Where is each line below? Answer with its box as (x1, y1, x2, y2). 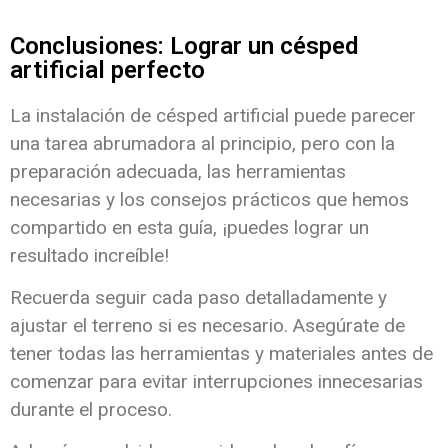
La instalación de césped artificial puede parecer (10, 103, 416, 127)
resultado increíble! (10, 243, 169, 267)
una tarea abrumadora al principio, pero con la (10, 131, 395, 155)
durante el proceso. (10, 397, 172, 421)
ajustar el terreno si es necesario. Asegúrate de (10, 313, 405, 337)
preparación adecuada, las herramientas (10, 159, 346, 183)
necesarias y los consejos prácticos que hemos (10, 187, 409, 211)
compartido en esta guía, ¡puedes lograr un (10, 215, 369, 239)
